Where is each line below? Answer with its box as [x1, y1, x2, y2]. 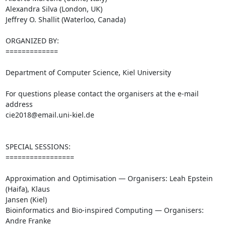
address [5, 99, 33, 109]
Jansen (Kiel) [5, 195, 47, 204]
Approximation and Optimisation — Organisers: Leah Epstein [5, 174, 213, 183]
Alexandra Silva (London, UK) [5, 4, 102, 14]
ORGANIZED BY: [5, 36, 59, 45]
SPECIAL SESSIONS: [5, 142, 71, 151]
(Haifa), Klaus [5, 184, 52, 194]
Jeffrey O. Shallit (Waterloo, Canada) [5, 15, 126, 24]
